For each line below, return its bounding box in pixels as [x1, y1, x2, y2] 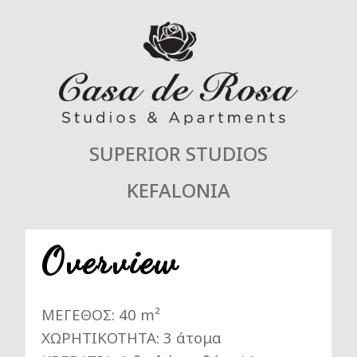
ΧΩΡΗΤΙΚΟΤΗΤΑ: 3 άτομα [41, 328, 222, 348]
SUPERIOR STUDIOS [89, 139, 268, 167]
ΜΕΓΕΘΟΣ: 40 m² [41, 304, 160, 325]
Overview [41, 240, 179, 284]
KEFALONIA [127, 176, 230, 203]
